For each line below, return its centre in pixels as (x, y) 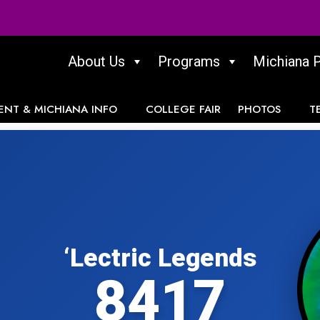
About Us (96, 61)
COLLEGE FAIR (183, 109)
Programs (189, 61)
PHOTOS (259, 109)
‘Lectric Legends (160, 258)
